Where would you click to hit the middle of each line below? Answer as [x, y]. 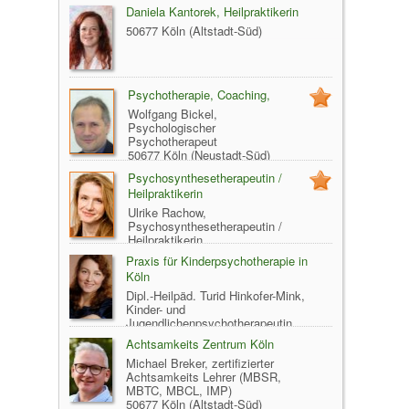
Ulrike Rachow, [167, 212]
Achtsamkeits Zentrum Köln [200, 343]
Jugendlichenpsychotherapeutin [209, 322]
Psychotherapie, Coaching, [199, 94]
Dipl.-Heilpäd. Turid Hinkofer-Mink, [215, 295]
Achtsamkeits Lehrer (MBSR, [204, 376]
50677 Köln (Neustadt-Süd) [199, 154]
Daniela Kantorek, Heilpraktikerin [212, 11]
